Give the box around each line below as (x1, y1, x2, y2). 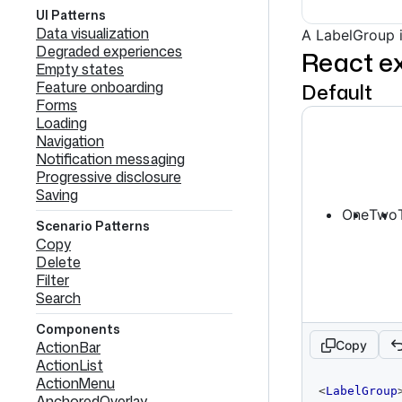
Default (301, 78, 372, 106)
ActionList (36, 355, 103, 375)
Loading (36, 113, 87, 133)
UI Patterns (36, 6, 106, 23)
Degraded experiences (36, 41, 182, 61)
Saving (36, 185, 78, 205)
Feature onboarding (36, 77, 163, 97)
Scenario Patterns (36, 217, 150, 234)
